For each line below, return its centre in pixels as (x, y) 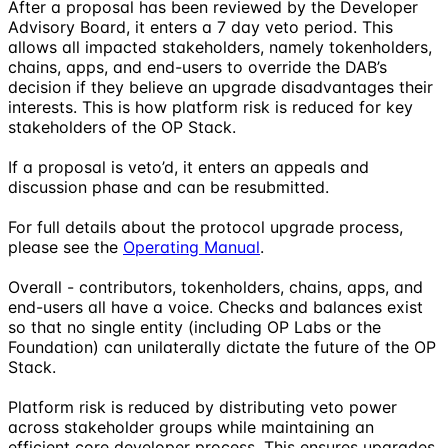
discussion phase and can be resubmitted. (168, 186)
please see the (65, 246)
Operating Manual (191, 246)
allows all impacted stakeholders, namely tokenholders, (220, 46)
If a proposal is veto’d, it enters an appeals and (188, 166)
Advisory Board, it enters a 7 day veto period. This (200, 26)
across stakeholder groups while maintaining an (191, 426)
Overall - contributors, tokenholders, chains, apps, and (215, 286)
